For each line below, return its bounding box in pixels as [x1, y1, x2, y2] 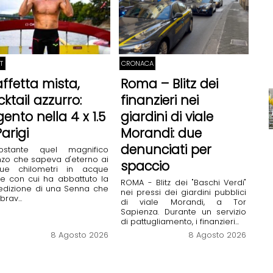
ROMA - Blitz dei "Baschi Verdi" [120, 177, 247, 188]
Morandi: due [120, 124, 202, 143]
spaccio [120, 157, 169, 175]
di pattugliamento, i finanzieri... [120, 216, 239, 227]
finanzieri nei [120, 91, 199, 110]
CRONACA [121, 58, 154, 68]
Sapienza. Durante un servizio [120, 206, 247, 217]
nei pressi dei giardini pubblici [120, 186, 247, 197]
